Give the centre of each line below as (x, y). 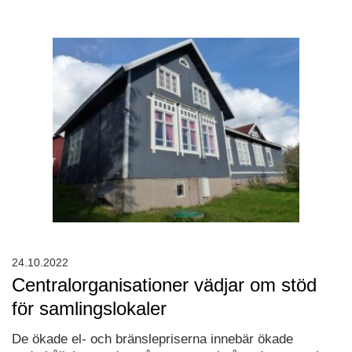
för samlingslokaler (89, 308)
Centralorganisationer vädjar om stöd (164, 284)
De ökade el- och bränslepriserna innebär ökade (152, 339)
